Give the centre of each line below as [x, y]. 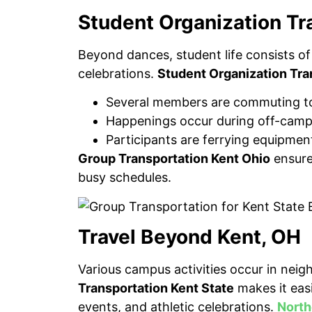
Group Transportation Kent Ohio [174, 159]
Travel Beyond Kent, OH [189, 237]
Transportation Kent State [156, 288]
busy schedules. [125, 178]
